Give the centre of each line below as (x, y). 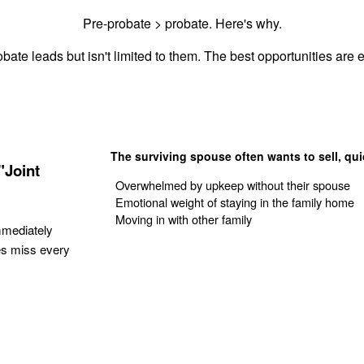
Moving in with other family (184, 219)
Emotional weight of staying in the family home (235, 202)
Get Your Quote (177, 265)
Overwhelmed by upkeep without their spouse (233, 185)
